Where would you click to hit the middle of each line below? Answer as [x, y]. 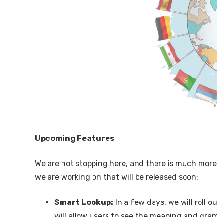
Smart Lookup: [84, 202]
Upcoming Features [75, 138]
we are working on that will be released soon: [116, 177]
